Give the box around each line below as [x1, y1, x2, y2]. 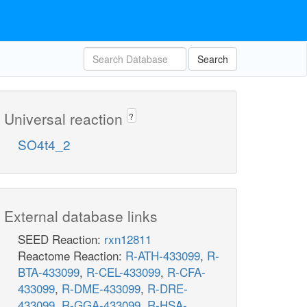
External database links [4, 206, 158, 227]
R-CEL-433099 [86, 263, 160, 281]
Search [197, 52, 228, 66]
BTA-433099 [18, 263, 79, 281]
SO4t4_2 [18, 135, 71, 154]
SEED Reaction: [18, 230, 104, 248]
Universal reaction [4, 108, 127, 129]
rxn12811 [104, 230, 151, 248]
